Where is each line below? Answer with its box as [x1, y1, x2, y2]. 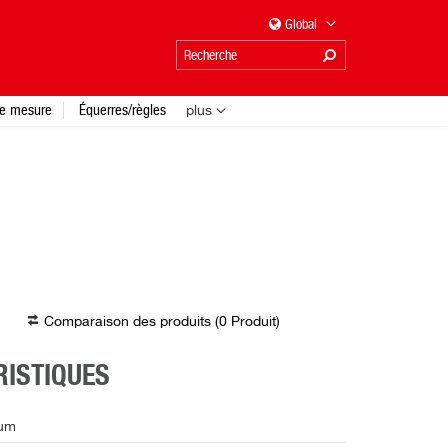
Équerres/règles [79, 101, 166, 118]
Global [285, 16, 320, 32]
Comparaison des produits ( [43, 315, 219, 329]
